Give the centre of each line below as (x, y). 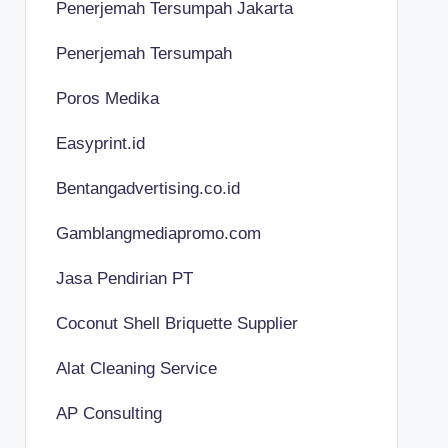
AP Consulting (108, 413)
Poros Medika (107, 98)
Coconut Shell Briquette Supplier (176, 323)
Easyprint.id (100, 143)
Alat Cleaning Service (136, 368)
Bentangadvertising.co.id (147, 188)
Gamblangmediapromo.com (158, 233)
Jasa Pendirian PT (124, 278)
